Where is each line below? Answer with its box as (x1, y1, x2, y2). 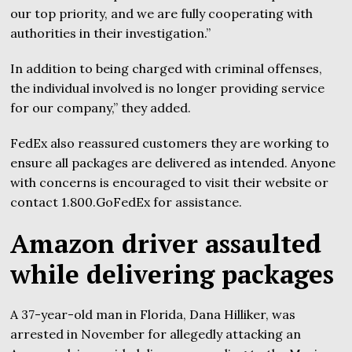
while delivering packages (10, 257, 335, 291)
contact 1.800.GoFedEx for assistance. (10, 194, 243, 211)
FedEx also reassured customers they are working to (10, 135, 330, 152)
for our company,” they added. (10, 100, 192, 116)
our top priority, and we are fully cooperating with (10, 5, 313, 22)
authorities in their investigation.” (10, 25, 211, 42)
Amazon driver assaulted (10, 226, 322, 261)
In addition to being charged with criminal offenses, (10, 60, 323, 77)
